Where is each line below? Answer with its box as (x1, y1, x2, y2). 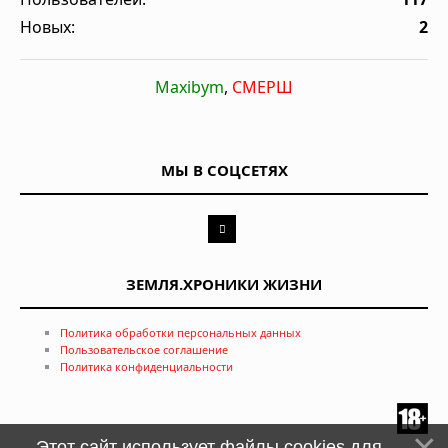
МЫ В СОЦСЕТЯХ (160, 159, 288, 180)
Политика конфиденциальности (60, 358, 233, 374)
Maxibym (155, 75, 224, 98)
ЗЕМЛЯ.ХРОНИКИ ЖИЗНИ (126, 273, 322, 294)
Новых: (20, 15, 75, 38)
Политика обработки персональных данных (60, 324, 301, 340)
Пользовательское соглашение (60, 341, 228, 357)
